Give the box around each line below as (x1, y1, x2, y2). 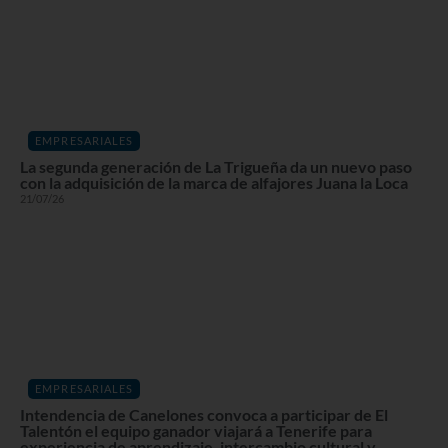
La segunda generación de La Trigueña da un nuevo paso (20, 156, 412, 176)
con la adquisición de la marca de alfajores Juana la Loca (20, 172, 408, 192)
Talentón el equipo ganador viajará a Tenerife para (20, 420, 372, 440)
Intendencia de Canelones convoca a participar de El (20, 404, 388, 424)
